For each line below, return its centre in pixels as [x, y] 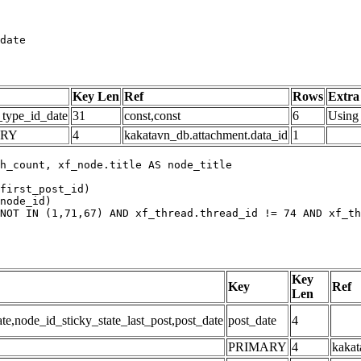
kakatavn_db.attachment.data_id [206, 135]
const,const [152, 115]
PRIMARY [257, 346]
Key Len [96, 96]
